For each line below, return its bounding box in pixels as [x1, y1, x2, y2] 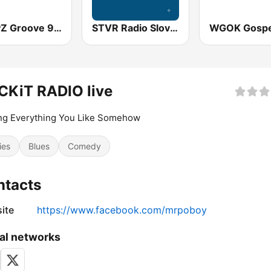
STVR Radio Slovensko [170, 22, 178, 34]
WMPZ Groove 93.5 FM [54, 22, 62, 34]
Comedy [68, 141, 101, 152]
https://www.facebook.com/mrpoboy [37, 204, 207, 217]
